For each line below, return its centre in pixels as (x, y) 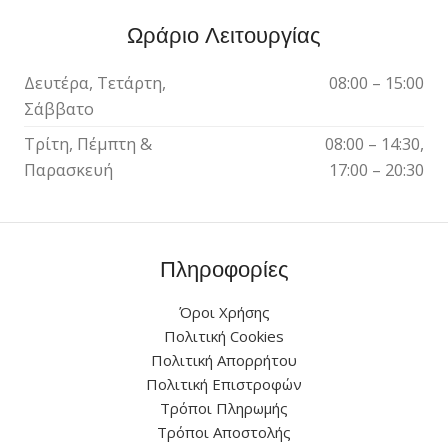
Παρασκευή (68, 169)
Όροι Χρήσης (224, 311)
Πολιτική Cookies (224, 335)
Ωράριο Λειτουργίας (224, 34)
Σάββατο (59, 108)
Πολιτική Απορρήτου (224, 359)
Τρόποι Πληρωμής (224, 407)
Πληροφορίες (224, 268)
